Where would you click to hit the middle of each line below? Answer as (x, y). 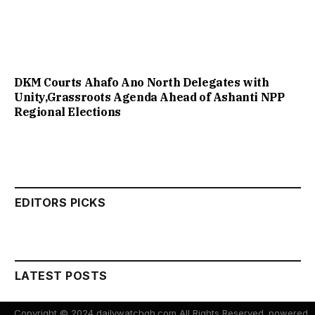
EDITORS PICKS (60, 203)
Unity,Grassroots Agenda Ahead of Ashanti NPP (149, 97)
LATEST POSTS (61, 276)
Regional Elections (67, 112)
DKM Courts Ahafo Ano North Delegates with (142, 83)
